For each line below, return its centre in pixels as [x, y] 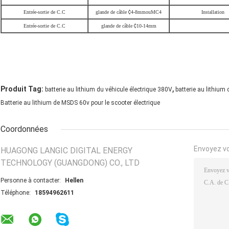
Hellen [74, 181]
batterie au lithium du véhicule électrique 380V [109, 90]
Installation [213, 12]
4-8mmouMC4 [146, 12]
